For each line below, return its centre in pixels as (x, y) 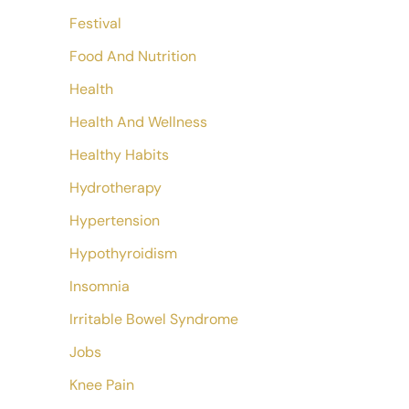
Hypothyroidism (123, 253)
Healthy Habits (119, 155)
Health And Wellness (138, 122)
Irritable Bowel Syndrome (154, 319)
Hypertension (115, 220)
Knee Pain (102, 385)
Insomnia (100, 286)
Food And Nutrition (133, 56)
